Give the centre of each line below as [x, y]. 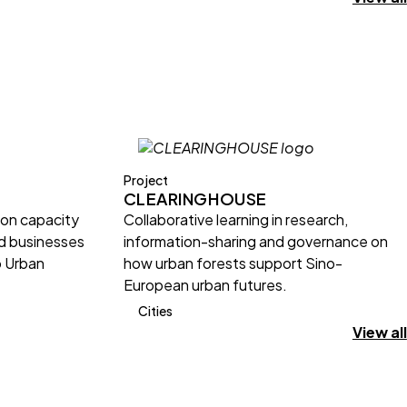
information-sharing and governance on [256, 241]
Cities [155, 310]
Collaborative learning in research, [236, 219]
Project [146, 180]
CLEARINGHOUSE [195, 199]
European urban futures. [205, 285]
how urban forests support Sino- [233, 263]
